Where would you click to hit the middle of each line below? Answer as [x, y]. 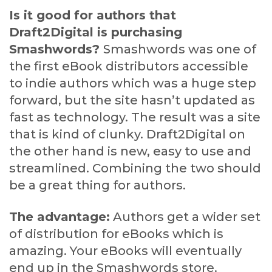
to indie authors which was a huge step [133, 83]
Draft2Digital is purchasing [96, 32]
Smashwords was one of [180, 49]
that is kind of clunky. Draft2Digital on [127, 134]
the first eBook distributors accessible [129, 66]
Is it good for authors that [93, 15]
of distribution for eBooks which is [116, 234]
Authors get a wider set [185, 217]
